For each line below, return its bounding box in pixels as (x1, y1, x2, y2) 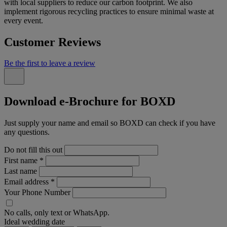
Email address (4, 177, 51, 186)
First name (4, 156, 40, 165)
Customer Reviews (4, 35, 101, 49)
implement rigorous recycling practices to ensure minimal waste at (4, 7, 214, 16)
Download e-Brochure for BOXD (4, 95, 175, 108)
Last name (4, 167, 37, 176)
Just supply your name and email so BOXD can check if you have (4, 119, 215, 128)
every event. (4, 16, 43, 25)
